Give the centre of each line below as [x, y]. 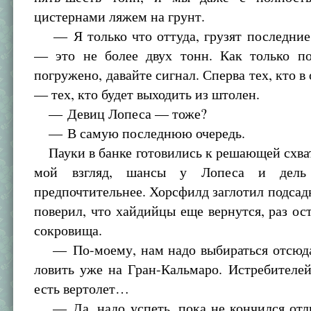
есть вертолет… [82, 288]
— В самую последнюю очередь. [140, 133]
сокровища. [68, 230]
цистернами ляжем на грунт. [120, 16]
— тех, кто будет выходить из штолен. [147, 94]
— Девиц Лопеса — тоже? [121, 114]
